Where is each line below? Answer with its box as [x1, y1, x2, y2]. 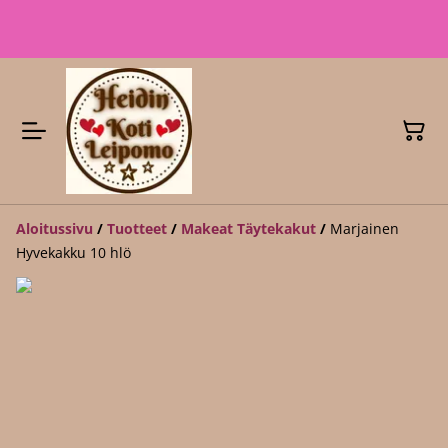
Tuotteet [107, 219, 167, 238]
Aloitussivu [16, 219, 93, 238]
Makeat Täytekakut [181, 219, 316, 238]
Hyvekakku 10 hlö [16, 243, 131, 262]
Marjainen [330, 219, 399, 238]
